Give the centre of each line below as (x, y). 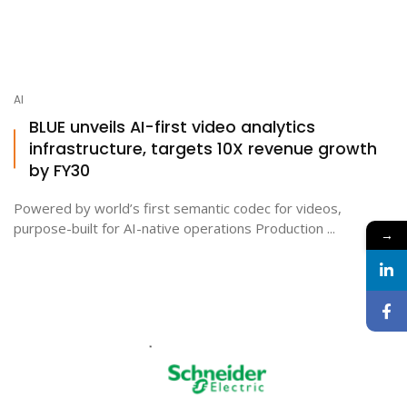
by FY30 (60, 170)
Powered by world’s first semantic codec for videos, (178, 208)
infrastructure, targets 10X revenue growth (203, 148)
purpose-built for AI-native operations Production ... (174, 228)
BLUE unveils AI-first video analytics (172, 126)
